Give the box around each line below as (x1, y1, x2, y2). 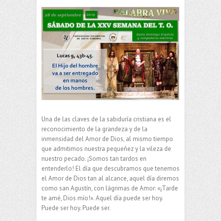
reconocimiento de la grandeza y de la (41, 125, 147, 134)
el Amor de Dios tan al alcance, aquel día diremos (41, 174, 179, 183)
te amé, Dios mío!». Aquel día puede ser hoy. (41, 194, 163, 203)
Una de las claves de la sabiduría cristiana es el (41, 115, 171, 124)
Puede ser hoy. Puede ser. (41, 204, 110, 213)
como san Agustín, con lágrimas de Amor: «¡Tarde (41, 184, 178, 193)
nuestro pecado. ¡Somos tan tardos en (41, 154, 147, 163)
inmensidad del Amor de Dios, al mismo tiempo (41, 135, 173, 144)
